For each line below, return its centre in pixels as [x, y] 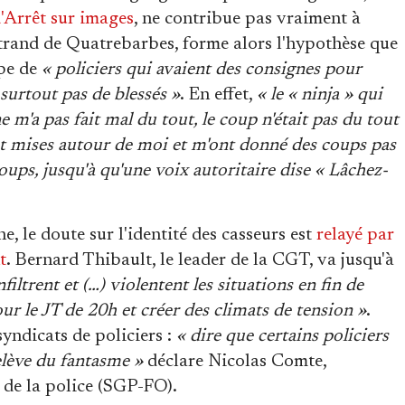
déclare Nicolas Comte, [235, 362]
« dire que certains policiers [283, 336]
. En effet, [218, 95]
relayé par [355, 235]
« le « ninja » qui [320, 95]
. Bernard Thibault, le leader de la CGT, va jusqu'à [200, 260]
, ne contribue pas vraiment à [247, 19]
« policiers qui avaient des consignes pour [202, 70]
